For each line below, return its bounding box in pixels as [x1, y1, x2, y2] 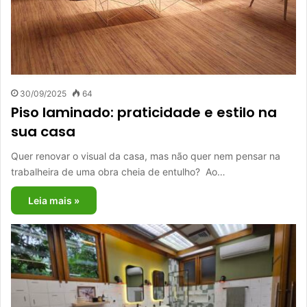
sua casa [11, 122, 75, 142]
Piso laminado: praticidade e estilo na [11, 103, 277, 123]
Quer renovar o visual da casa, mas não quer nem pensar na [11, 150, 280, 162]
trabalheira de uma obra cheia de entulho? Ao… [11, 166, 225, 178]
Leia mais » [28, 195, 79, 207]
